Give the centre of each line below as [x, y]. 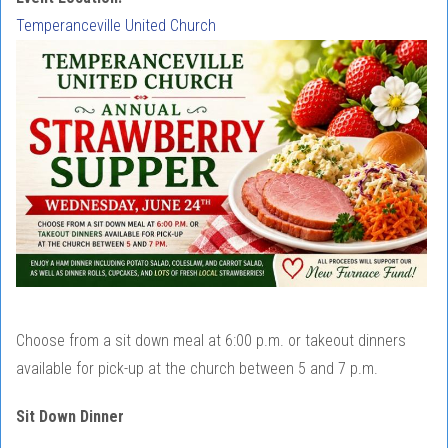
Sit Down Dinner [70, 417]
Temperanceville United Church [116, 25]
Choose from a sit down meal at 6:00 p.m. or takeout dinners [211, 341]
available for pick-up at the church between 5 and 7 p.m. [197, 369]
